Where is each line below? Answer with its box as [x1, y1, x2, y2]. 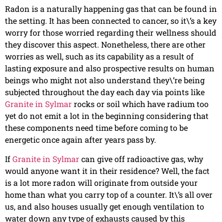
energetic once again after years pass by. [5, 134, 156, 145]
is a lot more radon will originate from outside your [5, 177, 198, 188]
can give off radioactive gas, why [79, 153, 203, 164]
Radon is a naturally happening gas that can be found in [5, 3, 217, 14]
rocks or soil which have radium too [72, 99, 209, 110]
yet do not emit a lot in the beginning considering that [5, 111, 209, 121]
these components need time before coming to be [5, 122, 188, 133]
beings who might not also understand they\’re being [5, 75, 205, 86]
